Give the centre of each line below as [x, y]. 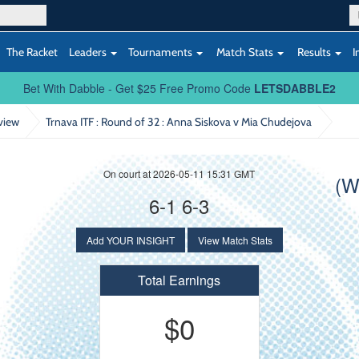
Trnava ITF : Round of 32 [103, 121]
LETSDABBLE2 [295, 88]
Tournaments [161, 52]
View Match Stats [235, 240]
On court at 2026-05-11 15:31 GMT [179, 173]
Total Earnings [179, 280]
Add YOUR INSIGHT [130, 240]
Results [314, 52]
